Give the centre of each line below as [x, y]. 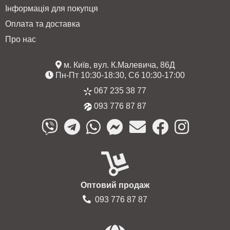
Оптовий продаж [115, 185]
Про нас [21, 39]
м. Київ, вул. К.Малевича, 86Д [118, 65]
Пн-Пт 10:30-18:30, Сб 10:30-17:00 [119, 75]
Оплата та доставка [43, 24]
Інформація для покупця [52, 8]
